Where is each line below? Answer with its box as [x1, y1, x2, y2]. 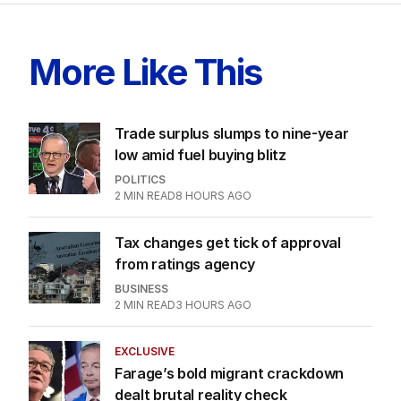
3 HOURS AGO [175, 297, 252, 311]
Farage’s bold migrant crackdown [115, 363, 345, 382]
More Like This [29, 49, 262, 94]
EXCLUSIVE [115, 344, 175, 358]
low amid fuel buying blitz [115, 145, 286, 164]
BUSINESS [115, 281, 168, 295]
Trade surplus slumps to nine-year [115, 124, 349, 142]
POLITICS [115, 172, 166, 186]
